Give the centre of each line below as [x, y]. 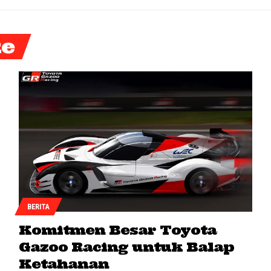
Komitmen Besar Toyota [117, 230]
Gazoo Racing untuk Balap [126, 247]
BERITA [38, 207]
